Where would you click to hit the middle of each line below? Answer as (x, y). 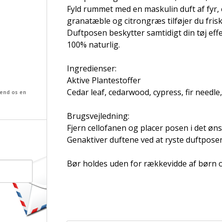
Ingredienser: (91, 68)
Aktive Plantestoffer (104, 80)
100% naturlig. (93, 45)
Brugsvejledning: (98, 116)
